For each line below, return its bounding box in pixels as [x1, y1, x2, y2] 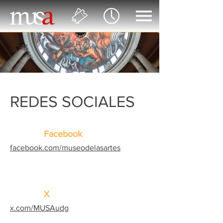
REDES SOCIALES [10, 93, 135, 110]
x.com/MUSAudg [10, 204, 69, 212]
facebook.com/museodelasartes [10, 143, 120, 152]
